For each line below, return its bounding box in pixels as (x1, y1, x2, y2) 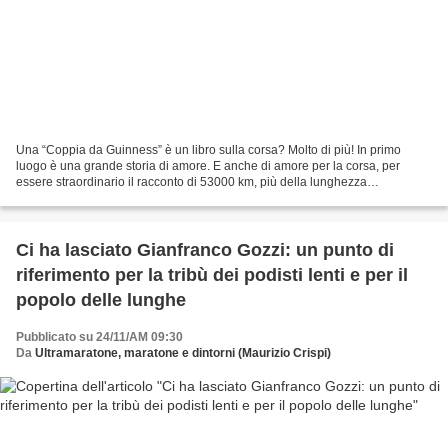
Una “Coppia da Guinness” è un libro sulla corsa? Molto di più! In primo (16, 142, 401, 157)
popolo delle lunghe (16, 289, 186, 310)
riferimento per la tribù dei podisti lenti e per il (16, 264, 408, 285)
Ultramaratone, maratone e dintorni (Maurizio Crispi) (35, 345, 331, 360)
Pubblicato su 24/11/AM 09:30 (16, 329, 183, 344)
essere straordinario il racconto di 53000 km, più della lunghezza (16, 174, 367, 189)
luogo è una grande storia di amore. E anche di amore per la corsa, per (16, 158, 400, 173)
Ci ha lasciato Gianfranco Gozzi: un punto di (16, 239, 394, 260)
